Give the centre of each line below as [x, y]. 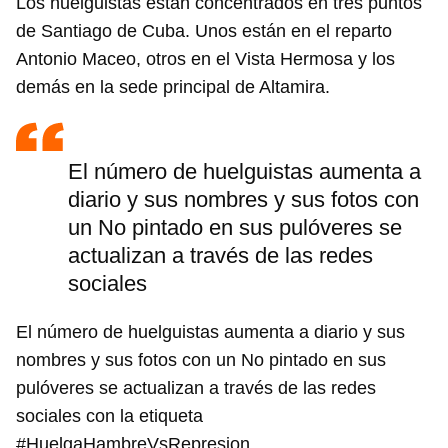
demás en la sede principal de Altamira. [173, 87]
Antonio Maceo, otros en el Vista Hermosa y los [205, 59]
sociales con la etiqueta [109, 416]
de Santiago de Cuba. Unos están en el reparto [204, 31]
